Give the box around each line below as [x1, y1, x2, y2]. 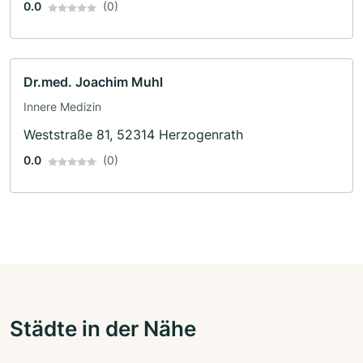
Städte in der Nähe [10, 315, 196, 342]
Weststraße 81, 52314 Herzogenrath [23, 126, 243, 143]
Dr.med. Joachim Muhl [23, 74, 163, 91]
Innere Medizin [23, 100, 101, 114]
